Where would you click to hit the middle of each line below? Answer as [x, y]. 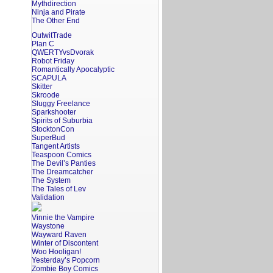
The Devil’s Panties [64, 163]
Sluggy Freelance [61, 104]
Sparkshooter [54, 112]
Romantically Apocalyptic [73, 69]
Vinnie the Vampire [63, 218]
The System [51, 180]
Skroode [46, 95]
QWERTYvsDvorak [63, 52]
